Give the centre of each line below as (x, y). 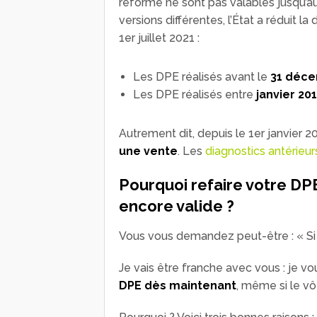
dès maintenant (190, 285)
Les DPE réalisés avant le (202, 76)
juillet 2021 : (167, 38)
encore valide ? (177, 206)
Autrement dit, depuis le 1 (186, 133)
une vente (148, 151)
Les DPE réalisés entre (195, 94)
